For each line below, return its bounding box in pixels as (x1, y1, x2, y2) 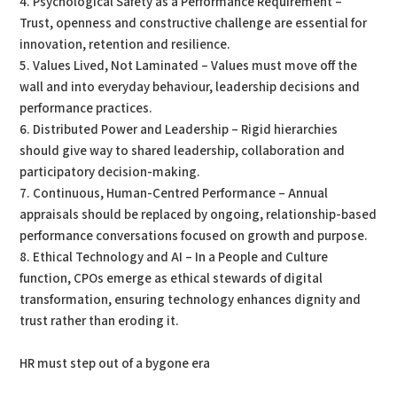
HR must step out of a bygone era (19, 355, 211, 372)
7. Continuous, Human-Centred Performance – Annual (19, 185, 329, 202)
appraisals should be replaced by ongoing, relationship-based (19, 206, 378, 223)
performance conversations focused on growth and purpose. (19, 228, 369, 245)
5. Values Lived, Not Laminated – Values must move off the (19, 58, 358, 74)
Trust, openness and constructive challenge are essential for (19, 15, 368, 32)
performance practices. (19, 100, 153, 117)
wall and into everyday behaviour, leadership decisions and (19, 79, 361, 96)
